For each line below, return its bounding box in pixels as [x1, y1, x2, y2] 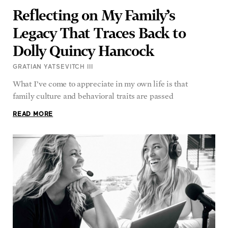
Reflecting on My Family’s [13, 7, 175, 24]
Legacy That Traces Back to [13, 24, 186, 42]
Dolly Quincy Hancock [13, 42, 154, 60]
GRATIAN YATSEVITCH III [13, 64, 93, 71]
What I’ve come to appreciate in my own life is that [13, 79, 188, 89]
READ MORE [13, 111, 53, 118]
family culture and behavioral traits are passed [13, 91, 174, 101]
